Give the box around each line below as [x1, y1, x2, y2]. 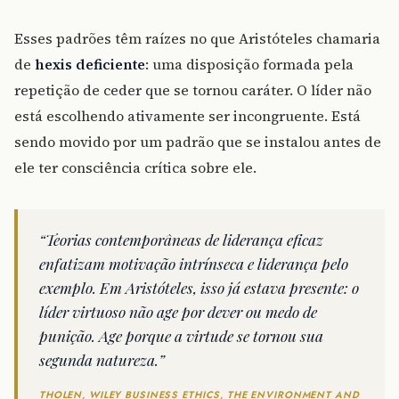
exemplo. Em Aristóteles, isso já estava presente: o [39, 277, 359, 298]
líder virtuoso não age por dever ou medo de [39, 301, 317, 322]
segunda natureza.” [39, 349, 165, 370]
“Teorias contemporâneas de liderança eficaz [39, 229, 323, 250]
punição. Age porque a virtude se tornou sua [39, 325, 323, 346]
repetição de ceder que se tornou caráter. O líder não [14, 80, 371, 101]
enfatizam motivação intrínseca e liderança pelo [39, 253, 348, 274]
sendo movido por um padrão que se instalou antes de [14, 132, 381, 152]
